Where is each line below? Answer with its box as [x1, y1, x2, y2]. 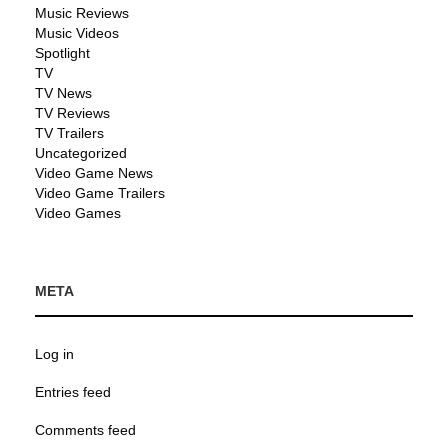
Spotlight [35, 45, 90, 62]
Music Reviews [35, 5, 129, 22]
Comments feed [35, 422, 136, 439]
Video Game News [35, 165, 153, 182]
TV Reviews [35, 105, 110, 122]
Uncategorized [35, 145, 127, 162]
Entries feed [35, 384, 111, 401]
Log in [35, 346, 74, 363]
